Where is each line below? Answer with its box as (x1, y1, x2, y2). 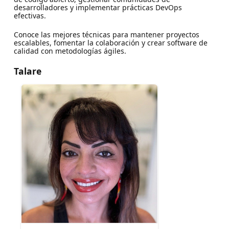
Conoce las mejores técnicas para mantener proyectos (13, 29, 199, 39)
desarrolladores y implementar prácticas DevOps (13, 2, 182, 12)
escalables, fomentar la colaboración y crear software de (13, 37, 208, 48)
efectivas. (13, 10, 46, 20)
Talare (13, 64, 41, 77)
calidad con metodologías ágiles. (13, 45, 126, 56)
